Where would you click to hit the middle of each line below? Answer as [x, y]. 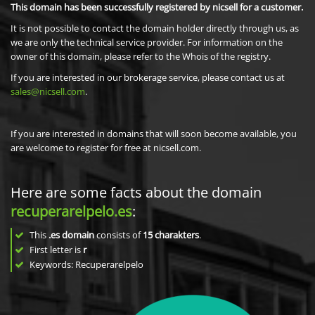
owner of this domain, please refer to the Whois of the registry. [141, 56]
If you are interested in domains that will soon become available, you [154, 134]
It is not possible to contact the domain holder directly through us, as [155, 28]
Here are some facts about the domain [136, 192]
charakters [177, 235]
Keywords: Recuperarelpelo [85, 264]
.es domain [71, 235]
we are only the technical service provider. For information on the [147, 42]
